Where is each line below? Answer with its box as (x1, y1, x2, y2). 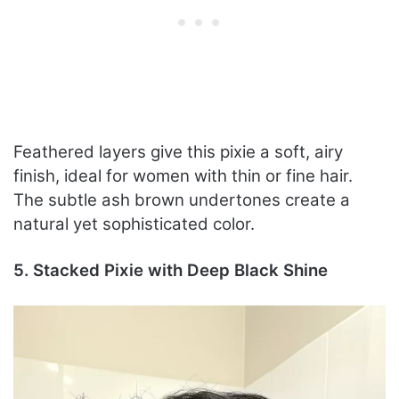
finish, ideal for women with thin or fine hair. (13, 166, 353, 187)
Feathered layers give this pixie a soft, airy (13, 142, 343, 163)
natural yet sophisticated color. (13, 214, 255, 235)
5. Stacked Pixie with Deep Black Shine (13, 260, 328, 281)
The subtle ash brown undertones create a (13, 190, 350, 211)
